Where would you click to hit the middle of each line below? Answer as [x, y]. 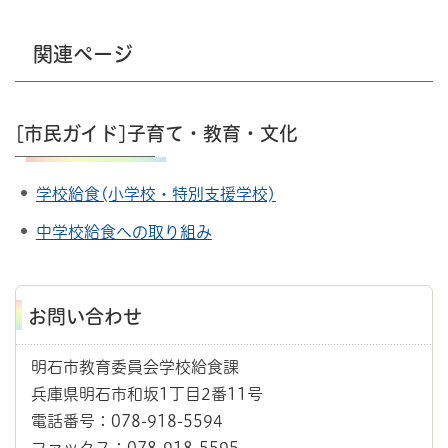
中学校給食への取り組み [123, 232]
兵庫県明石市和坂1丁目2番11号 [147, 394]
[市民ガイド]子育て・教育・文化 [156, 133]
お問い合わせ [85, 317]
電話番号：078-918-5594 [127, 421]
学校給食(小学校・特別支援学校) [155, 193]
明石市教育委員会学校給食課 [135, 367]
